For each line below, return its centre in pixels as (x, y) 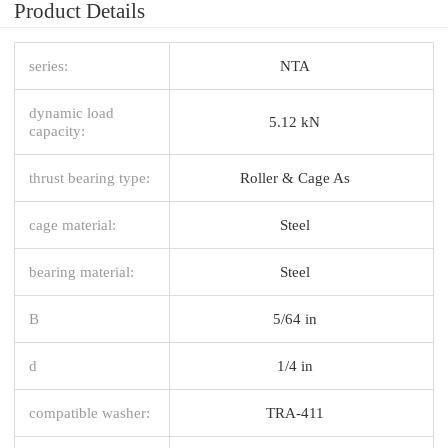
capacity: (57, 130)
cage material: (72, 224)
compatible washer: (89, 412)
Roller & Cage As (294, 177)
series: (48, 65)
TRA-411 (294, 412)
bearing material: (81, 271)
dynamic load (71, 112)
